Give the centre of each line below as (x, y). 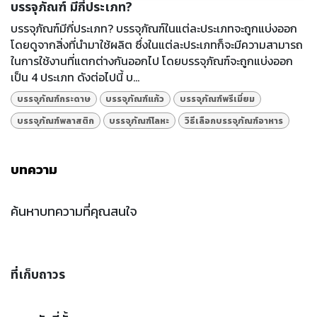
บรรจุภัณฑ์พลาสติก (55, 121)
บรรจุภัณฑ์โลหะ (139, 121)
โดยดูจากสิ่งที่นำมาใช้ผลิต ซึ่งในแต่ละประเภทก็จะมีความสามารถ (157, 44)
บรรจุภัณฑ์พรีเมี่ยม (217, 99)
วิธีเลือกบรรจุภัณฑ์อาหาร (234, 121)
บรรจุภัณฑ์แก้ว (135, 99)
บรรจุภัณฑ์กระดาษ (53, 99)
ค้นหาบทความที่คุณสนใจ (74, 211)
